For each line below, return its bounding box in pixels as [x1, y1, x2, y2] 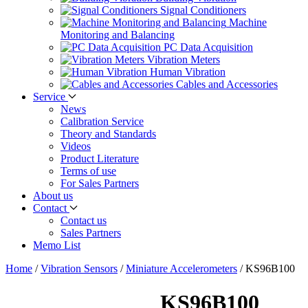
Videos [60, 140, 91, 153]
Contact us [60, 214, 107, 227]
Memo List [33, 239, 80, 252]
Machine [229, 16, 267, 29]
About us [33, 190, 73, 202]
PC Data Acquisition [164, 41, 253, 54]
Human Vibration [150, 66, 225, 78]
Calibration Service [60, 115, 144, 128]
